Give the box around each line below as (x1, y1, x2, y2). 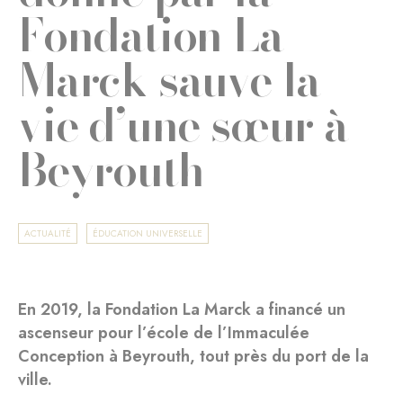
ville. (18, 368, 52, 391)
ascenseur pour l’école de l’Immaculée (18, 321, 309, 345)
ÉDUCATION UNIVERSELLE (93, 227, 202, 240)
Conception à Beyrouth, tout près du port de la (18, 345, 369, 368)
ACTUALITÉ (24, 227, 71, 240)
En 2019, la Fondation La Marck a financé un (18, 298, 345, 321)
